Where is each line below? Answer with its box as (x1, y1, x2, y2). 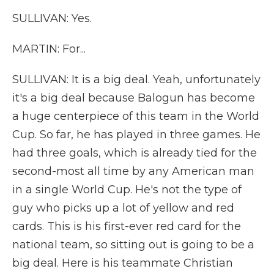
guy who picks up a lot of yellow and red (12, 201, 234, 215)
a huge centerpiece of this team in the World (12, 109, 259, 123)
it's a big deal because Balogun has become (12, 91, 255, 105)
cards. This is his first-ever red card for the (12, 220, 241, 233)
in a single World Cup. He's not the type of (12, 183, 242, 196)
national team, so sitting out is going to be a (12, 238, 254, 251)
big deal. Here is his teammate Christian (12, 256, 233, 270)
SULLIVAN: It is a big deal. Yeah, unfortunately (12, 73, 261, 86)
